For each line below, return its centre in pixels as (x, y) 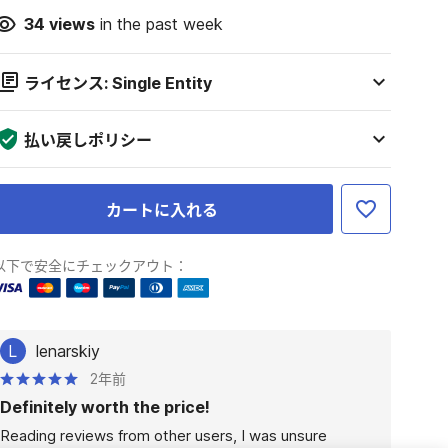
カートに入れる (162, 210)
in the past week (158, 24)
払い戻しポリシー (87, 140)
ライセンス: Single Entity (117, 83)
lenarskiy (67, 351)
